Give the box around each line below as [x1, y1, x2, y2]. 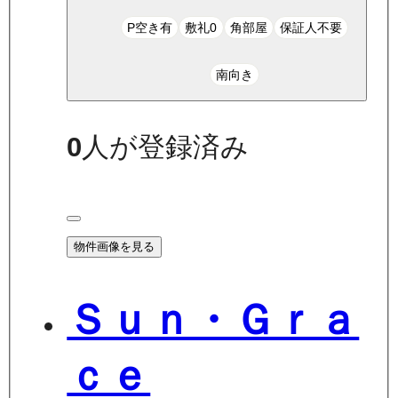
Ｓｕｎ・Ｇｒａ [67, 296, 360, 343]
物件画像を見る [74, 239, 155, 253]
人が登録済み [82, 131, 250, 163]
